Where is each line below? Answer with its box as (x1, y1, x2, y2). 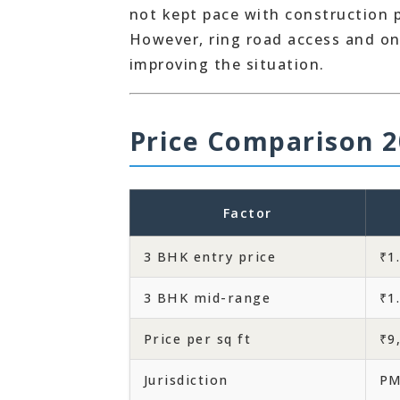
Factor (222, 204, 272, 221)
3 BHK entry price (143, 248, 276, 265)
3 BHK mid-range (143, 289, 271, 306)
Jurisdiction (143, 371, 229, 388)
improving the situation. (129, 54, 325, 74)
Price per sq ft (143, 330, 251, 347)
